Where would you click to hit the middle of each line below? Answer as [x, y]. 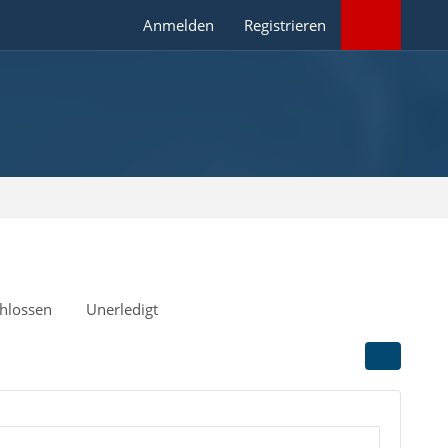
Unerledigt [121, 309]
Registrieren [285, 25]
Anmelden [179, 25]
